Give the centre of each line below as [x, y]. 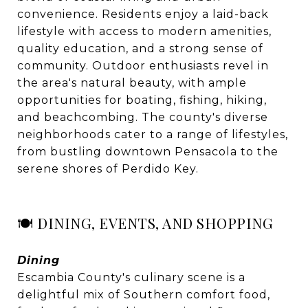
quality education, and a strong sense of [140, 49]
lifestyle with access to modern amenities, [144, 32]
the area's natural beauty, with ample [132, 83]
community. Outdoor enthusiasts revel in [143, 66]
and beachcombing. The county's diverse [143, 118]
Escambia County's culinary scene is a [131, 278]
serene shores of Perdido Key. [108, 169]
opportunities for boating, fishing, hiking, [142, 100]
